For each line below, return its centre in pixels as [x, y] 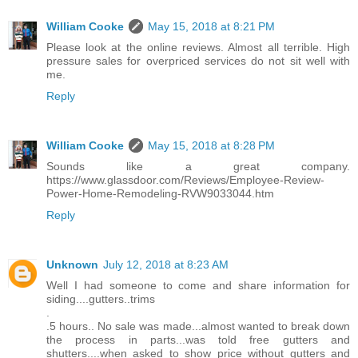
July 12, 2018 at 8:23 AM [166, 264]
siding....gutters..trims [101, 298]
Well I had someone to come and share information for [198, 285]
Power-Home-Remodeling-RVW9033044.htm [160, 193]
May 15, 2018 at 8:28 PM [211, 145]
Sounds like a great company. [198, 166]
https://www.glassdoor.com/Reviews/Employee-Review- [185, 179]
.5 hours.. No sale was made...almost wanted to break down [198, 326]
